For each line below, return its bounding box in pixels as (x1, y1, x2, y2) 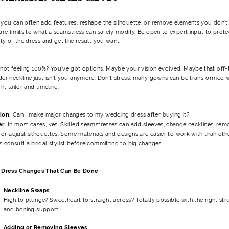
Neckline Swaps (4, 187, 50, 194)
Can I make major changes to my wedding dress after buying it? (12, 111, 190, 118)
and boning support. (4, 205, 60, 212)
